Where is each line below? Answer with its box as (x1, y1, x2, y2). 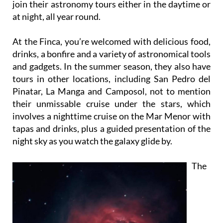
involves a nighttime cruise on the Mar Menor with (12, 128, 211, 140)
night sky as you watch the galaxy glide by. (12, 153, 172, 165)
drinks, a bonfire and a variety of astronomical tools (12, 66, 211, 78)
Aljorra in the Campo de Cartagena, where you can (12, 4, 211, 15)
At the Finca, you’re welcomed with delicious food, (12, 54, 211, 65)
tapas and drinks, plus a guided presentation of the (12, 141, 211, 152)
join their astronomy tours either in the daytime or (12, 16, 211, 28)
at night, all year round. (12, 29, 101, 40)
